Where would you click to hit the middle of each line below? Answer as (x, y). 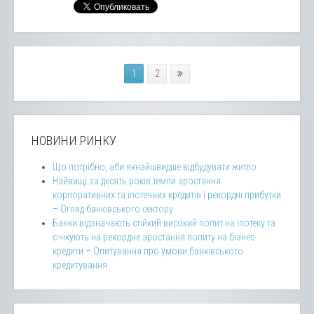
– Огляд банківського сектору (113, 209)
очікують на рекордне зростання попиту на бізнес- (155, 237)
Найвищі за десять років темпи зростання (137, 180)
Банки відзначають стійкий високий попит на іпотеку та (164, 223)
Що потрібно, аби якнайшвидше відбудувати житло (155, 166)
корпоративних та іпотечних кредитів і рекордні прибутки (167, 194)
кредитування (80, 265)
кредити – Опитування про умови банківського (148, 251)
